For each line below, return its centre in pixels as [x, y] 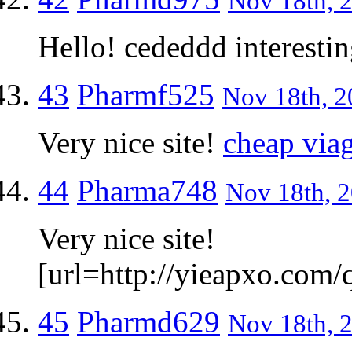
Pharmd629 [148, 321]
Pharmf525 [146, 94]
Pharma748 [147, 190]
